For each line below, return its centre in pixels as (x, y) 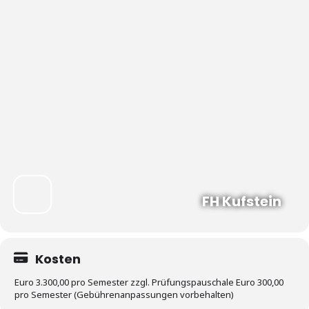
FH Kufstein (242, 202)
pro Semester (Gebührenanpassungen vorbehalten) (124, 295)
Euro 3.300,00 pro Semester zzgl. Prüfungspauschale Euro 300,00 (149, 282)
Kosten (58, 259)
